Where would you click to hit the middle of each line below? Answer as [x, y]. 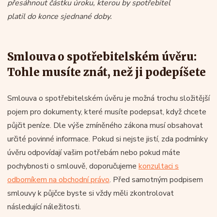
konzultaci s [159, 166]
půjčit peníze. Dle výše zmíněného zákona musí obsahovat [105, 125]
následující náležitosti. [44, 207]
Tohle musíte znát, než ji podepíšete [107, 72]
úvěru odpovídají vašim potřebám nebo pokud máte [94, 152]
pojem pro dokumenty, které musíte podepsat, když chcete [107, 112]
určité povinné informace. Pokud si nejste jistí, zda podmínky [108, 139]
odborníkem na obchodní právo [58, 179]
